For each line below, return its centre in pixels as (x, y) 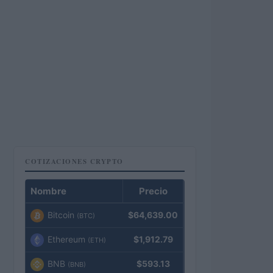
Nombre (48, 191)
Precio (153, 191)
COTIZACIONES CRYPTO (74, 161)
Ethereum (66, 239)
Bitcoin (61, 215)
